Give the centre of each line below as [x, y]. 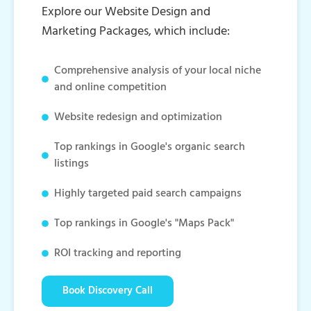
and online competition [110, 87]
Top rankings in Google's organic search [149, 147]
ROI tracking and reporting [117, 253]
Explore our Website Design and [126, 12]
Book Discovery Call [108, 291]
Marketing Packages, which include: [136, 31]
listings [71, 163]
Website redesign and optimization [138, 117]
